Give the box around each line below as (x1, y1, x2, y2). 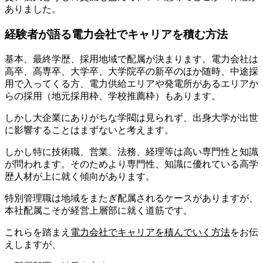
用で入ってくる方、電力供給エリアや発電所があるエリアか (5, 78, 258, 89)
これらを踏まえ (5, 227, 70, 237)
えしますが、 (5, 239, 61, 249)
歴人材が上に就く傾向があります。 (5, 171, 155, 181)
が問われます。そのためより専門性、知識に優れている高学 (5, 159, 258, 169)
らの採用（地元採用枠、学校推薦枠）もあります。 (5, 90, 221, 101)
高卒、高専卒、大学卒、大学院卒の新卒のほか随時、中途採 (5, 66, 258, 76)
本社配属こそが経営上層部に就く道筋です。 (5, 205, 193, 215)
